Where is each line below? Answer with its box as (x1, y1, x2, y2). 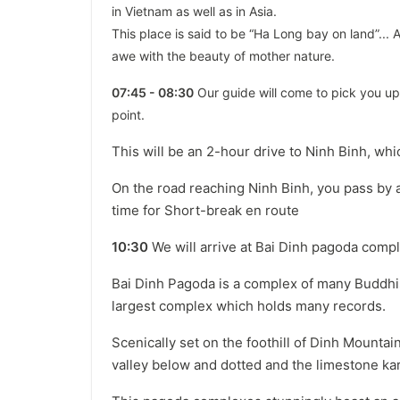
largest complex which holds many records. (112, 297, 386, 314)
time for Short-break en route (112, 202, 299, 219)
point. (112, 107, 145, 122)
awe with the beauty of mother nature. (112, 48, 335, 63)
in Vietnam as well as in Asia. (112, 4, 277, 19)
